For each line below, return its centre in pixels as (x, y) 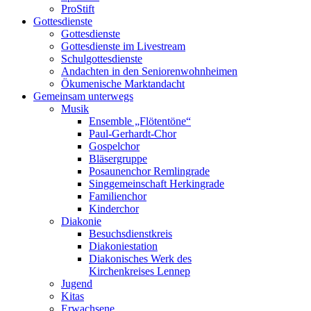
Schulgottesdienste (102, 59)
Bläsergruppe (118, 159)
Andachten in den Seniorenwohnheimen (149, 71)
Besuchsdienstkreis (131, 234)
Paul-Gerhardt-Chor (133, 134)
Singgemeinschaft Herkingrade (157, 184)
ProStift (78, 9)
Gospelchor (114, 146)
